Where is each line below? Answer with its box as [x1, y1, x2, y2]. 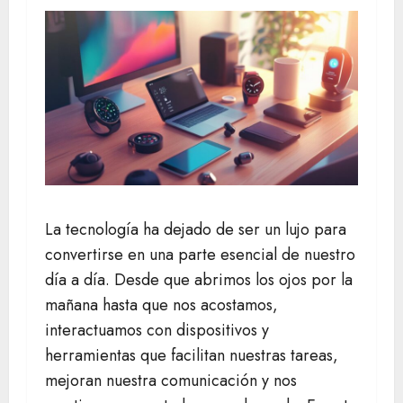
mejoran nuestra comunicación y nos [45, 369, 297, 393]
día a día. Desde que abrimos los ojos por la [45, 268, 353, 292]
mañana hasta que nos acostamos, [45, 293, 278, 318]
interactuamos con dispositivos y [45, 318, 269, 343]
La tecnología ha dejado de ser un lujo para [45, 218, 346, 242]
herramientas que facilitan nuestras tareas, [45, 344, 338, 368]
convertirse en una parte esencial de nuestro [45, 243, 355, 267]
